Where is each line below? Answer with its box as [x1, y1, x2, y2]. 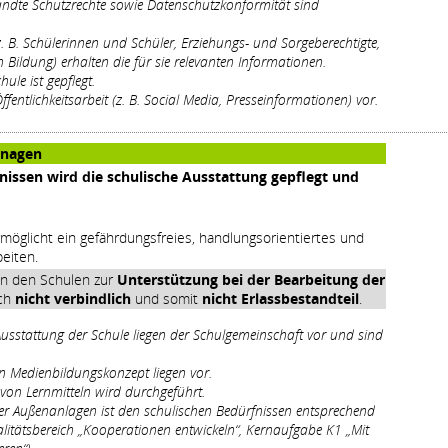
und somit [131, 288, 202, 308]
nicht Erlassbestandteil [202, 288, 359, 308]
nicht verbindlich [15, 288, 131, 308]
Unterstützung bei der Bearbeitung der [117, 269, 385, 289]
